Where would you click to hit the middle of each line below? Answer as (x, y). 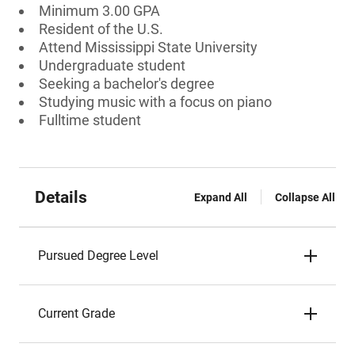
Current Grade (76, 313)
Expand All (221, 197)
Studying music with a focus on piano (155, 102)
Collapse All (305, 197)
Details (61, 197)
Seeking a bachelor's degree (127, 84)
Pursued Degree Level (98, 256)
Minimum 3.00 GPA (99, 11)
